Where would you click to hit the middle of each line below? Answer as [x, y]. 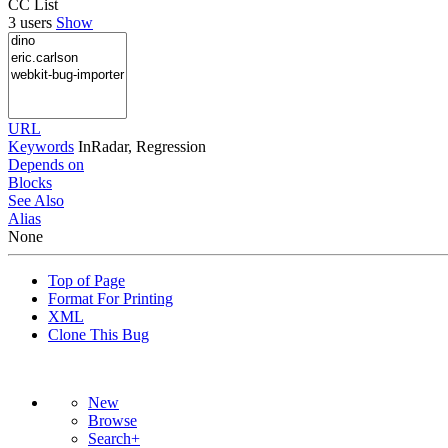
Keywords [41, 146]
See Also [36, 200]
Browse [112, 420]
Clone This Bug [98, 334]
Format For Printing [110, 298]
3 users [32, 22]
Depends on [46, 164]
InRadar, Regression [142, 146]
